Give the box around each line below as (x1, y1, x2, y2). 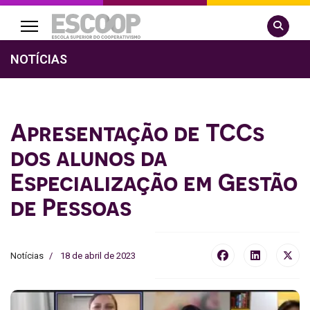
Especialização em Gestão (10, 167, 298, 197)
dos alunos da (10, 143, 167, 172)
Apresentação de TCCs (10, 118, 264, 147)
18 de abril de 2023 (60, 250, 136, 261)
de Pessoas (10, 192, 131, 221)
